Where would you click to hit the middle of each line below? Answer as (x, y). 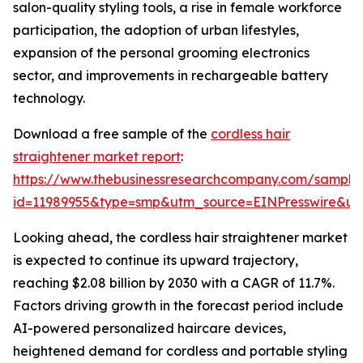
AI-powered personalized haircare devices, (149, 329)
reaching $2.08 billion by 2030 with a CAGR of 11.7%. (174, 283)
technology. (49, 98)
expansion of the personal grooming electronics (161, 53)
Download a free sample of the (112, 134)
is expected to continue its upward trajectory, (156, 261)
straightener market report (97, 157)
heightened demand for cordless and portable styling (180, 351)
